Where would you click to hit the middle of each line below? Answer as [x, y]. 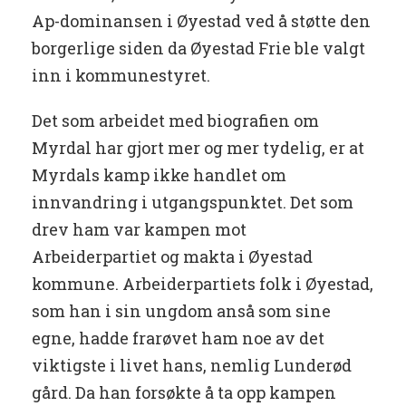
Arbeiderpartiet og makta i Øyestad [172, 257]
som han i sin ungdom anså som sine [181, 311]
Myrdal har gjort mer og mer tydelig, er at [198, 148]
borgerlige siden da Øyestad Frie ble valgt [198, 48]
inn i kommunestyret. [121, 76]
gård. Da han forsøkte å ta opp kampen [184, 393]
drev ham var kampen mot [139, 230]
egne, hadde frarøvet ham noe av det [178, 338]
